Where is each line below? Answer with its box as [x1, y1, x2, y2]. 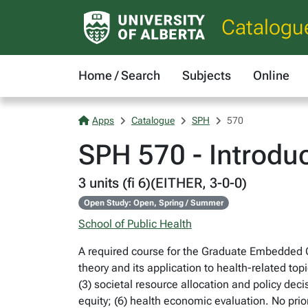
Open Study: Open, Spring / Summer [83, 198, 223, 208]
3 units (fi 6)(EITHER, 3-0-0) [78, 175, 247, 191]
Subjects [182, 68, 231, 82]
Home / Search [78, 68, 160, 82]
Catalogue [131, 115, 175, 126]
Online [253, 68, 289, 82]
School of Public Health [78, 217, 192, 230]
